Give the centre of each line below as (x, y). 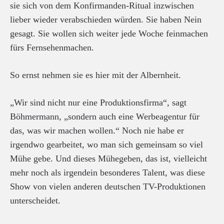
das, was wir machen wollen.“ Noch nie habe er (97, 130)
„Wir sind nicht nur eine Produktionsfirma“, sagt (98, 102)
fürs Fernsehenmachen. (52, 47)
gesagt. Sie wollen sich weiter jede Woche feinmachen (109, 33)
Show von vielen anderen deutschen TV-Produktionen (108, 186)
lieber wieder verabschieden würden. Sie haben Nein (106, 19)
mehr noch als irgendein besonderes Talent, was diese (107, 172)
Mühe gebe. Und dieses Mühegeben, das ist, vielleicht (108, 158)
